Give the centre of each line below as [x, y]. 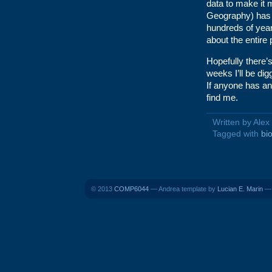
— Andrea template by [183, 189]
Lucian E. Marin [240, 189]
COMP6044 [131, 189]
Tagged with [237, 134]
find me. [222, 97]
